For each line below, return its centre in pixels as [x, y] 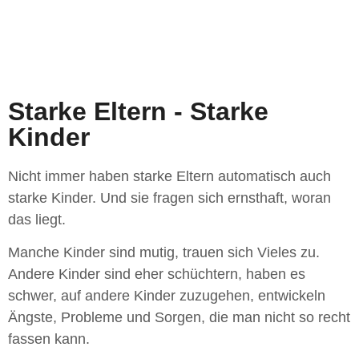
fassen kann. [49, 339]
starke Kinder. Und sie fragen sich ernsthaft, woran [169, 198]
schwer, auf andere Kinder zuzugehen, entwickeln [167, 296]
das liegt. [37, 220]
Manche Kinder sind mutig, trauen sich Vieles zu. [164, 253]
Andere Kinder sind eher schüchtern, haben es [157, 274]
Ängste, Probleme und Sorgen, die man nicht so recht [179, 318]
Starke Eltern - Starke [138, 111]
